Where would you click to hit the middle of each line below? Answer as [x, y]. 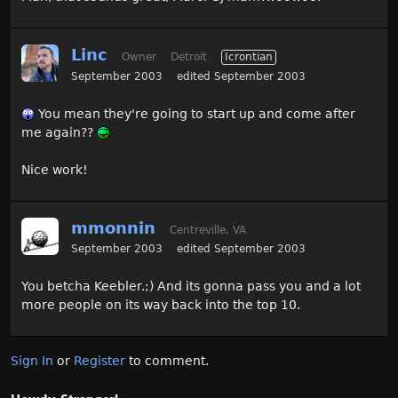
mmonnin [113, 228]
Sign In [32, 361]
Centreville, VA [208, 230]
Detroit [189, 57]
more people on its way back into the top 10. [161, 305]
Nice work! [55, 170]
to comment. [167, 361]
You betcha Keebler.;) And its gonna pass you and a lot [191, 286]
